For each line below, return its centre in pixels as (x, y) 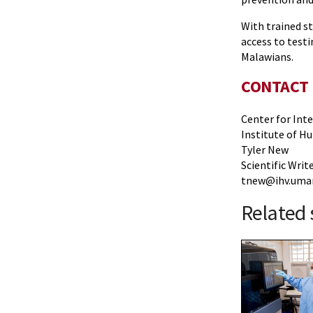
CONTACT (275, 86)
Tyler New (265, 150)
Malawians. (267, 57)
